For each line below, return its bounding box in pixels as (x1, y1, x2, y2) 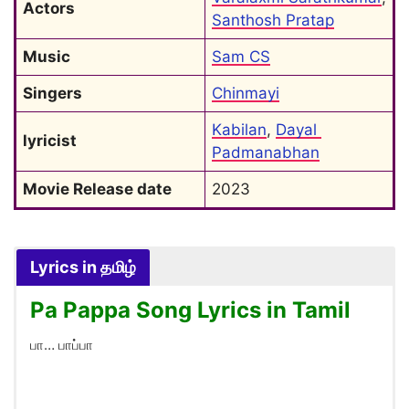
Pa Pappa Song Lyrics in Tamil (30, 297, 351, 323)
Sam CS (212, 47, 270, 66)
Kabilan (212, 121, 267, 139)
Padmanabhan (212, 143, 320, 162)
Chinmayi (212, 84, 279, 102)
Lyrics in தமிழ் (30, 257, 136, 277)
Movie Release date (23, 180, 172, 198)
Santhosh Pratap (212, 11, 334, 29)
